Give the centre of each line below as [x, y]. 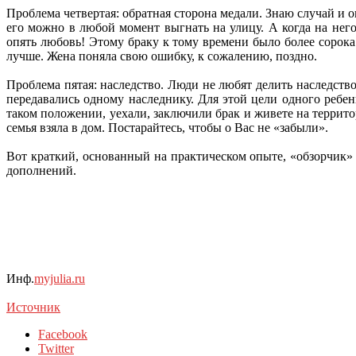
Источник [33, 308]
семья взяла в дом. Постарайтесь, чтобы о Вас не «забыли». [167, 128]
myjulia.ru [60, 279]
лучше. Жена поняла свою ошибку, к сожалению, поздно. [162, 56]
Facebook [63, 335]
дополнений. [41, 171]
